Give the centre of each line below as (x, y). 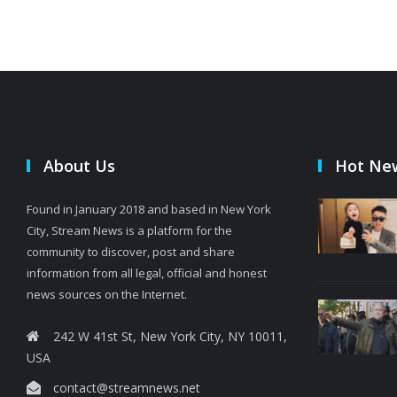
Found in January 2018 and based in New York (149, 209)
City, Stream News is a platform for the (129, 230)
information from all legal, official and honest (147, 272)
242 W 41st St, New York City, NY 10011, (170, 336)
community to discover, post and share (131, 251)
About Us (79, 165)
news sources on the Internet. (107, 294)
